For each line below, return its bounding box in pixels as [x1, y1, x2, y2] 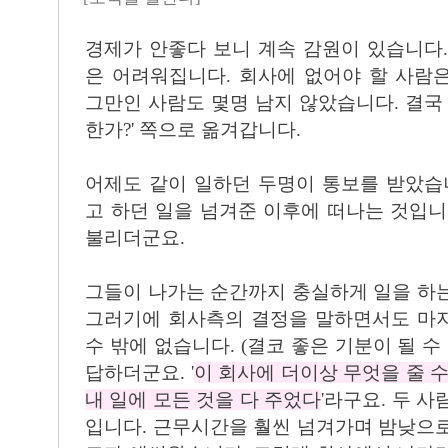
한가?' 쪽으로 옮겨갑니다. [85, 119, 301, 140]
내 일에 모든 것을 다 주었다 [85, 389, 322, 410]
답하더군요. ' [85, 362, 194, 383]
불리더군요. [85, 227, 185, 248]
